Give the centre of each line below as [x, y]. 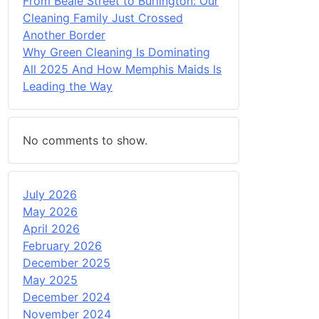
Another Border [64, 35]
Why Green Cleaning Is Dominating [116, 52]
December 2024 [67, 297]
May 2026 [50, 211]
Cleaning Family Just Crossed [103, 17]
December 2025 [67, 262]
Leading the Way [68, 86]
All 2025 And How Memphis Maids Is [122, 69]
